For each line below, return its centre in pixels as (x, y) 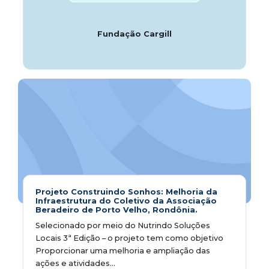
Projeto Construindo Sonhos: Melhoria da (126, 192)
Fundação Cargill (134, 34)
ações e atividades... (75, 263)
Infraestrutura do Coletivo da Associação (126, 201)
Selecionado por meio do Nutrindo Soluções (123, 225)
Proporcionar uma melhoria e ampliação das (123, 250)
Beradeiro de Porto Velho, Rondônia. (116, 210)
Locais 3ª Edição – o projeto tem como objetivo (129, 238)
